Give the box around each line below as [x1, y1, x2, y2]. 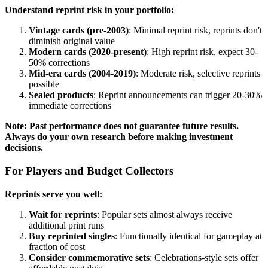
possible [29, 79, 59, 90]
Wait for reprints [29, 209, 97, 220]
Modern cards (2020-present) [29, 47, 147, 57]
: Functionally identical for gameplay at [115, 230, 262, 241]
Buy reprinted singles [29, 230, 115, 241]
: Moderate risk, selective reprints [136, 68, 260, 79]
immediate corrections [29, 100, 111, 111]
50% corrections [29, 57, 90, 68]
